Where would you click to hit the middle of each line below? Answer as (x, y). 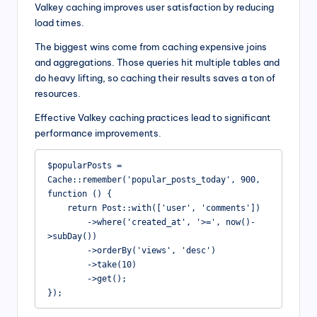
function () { (79, 194)
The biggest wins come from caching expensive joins (151, 47)
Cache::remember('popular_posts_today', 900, (154, 179)
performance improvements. (98, 133)
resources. (58, 94)
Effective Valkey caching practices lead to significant (153, 118)
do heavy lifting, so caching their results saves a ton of (155, 78)
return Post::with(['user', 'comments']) (57, 208)
